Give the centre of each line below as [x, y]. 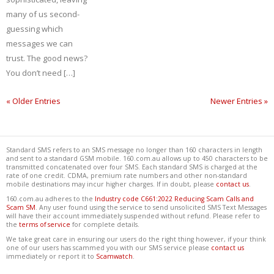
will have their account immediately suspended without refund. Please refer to [133, 216]
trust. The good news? [47, 58]
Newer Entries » [239, 101]
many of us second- [43, 14]
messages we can [39, 43]
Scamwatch [114, 256]
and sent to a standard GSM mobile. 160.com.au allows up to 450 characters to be [137, 158]
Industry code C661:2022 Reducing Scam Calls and [174, 199]
